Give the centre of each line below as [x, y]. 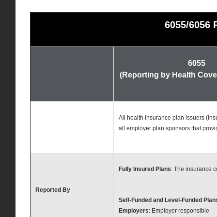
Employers [133, 210]
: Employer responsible [179, 210]
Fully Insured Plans [145, 169]
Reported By [53, 190]
